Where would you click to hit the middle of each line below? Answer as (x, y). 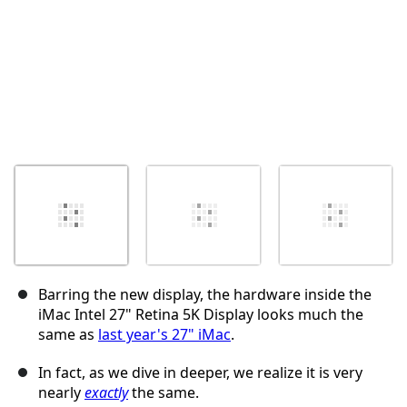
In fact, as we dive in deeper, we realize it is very (200, 373)
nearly (61, 393)
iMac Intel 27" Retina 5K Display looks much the (201, 315)
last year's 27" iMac (164, 335)
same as (68, 335)
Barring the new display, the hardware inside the (205, 295)
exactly (106, 393)
